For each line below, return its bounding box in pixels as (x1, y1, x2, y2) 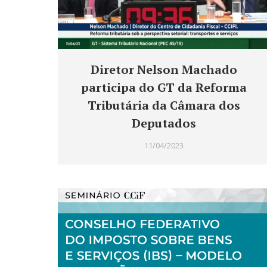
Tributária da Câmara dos (88, 97, 240, 114)
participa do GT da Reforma (81, 79, 247, 96)
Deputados (132, 115, 196, 132)
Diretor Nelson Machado (91, 61, 237, 78)
